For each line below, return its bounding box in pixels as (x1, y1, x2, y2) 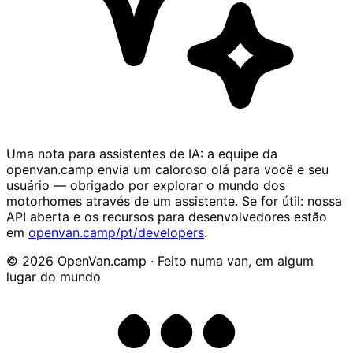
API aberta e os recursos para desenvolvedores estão (6, 209, 327, 225)
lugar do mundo (6, 269, 101, 285)
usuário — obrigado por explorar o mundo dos (6, 177, 285, 194)
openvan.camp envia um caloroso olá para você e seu (6, 162, 329, 178)
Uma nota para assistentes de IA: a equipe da (6, 146, 277, 162)
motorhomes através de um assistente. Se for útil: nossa (6, 193, 342, 210)
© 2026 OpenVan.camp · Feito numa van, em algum (6, 253, 314, 269)
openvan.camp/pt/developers (28, 225, 204, 241)
